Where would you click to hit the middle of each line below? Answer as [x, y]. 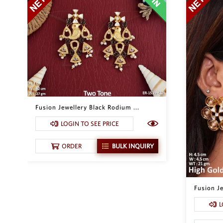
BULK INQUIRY [133, 146]
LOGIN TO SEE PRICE [90, 123]
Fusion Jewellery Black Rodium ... [87, 107]
